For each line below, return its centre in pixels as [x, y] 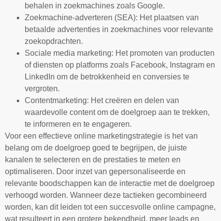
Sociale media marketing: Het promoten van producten [120, 53]
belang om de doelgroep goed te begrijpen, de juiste [96, 148]
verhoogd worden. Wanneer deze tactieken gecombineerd [106, 195]
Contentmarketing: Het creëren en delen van [102, 101]
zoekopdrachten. [54, 41]
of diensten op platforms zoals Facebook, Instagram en [120, 65]
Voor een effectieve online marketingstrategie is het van [101, 136]
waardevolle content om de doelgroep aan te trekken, [117, 112]
